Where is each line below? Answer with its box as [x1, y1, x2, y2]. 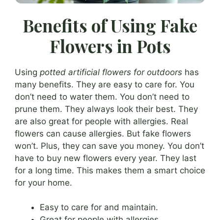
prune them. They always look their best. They [15, 104, 198, 114]
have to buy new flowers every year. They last [15, 153, 196, 163]
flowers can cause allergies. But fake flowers [15, 128, 191, 138]
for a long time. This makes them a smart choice [15, 165, 205, 175]
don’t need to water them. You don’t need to [15, 91, 190, 102]
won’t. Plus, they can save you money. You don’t [15, 140, 204, 151]
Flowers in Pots [49, 34, 171, 57]
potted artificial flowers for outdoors [40, 67, 182, 77]
